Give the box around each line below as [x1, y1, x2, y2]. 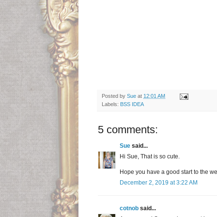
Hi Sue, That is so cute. [120, 153, 180, 160]
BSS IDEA [120, 101, 144, 108]
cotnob [120, 205, 139, 212]
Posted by [102, 93, 127, 99]
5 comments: [98, 124, 158, 136]
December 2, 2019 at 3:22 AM [120, 179, 198, 186]
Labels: [102, 101, 120, 108]
